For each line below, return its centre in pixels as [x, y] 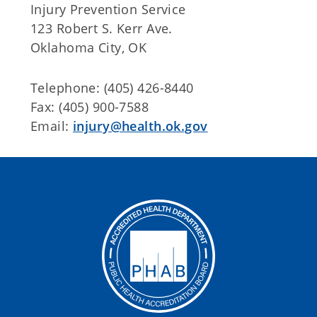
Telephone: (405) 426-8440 [112, 88]
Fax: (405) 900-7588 [90, 107]
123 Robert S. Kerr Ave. [102, 28]
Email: [52, 126]
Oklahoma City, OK [89, 47]
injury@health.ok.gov [140, 126]
